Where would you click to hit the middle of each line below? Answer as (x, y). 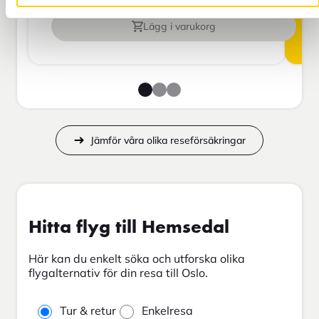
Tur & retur (88, 310)
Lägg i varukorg (179, 27)
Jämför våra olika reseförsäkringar (168, 141)
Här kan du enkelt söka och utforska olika (137, 258)
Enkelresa (167, 310)
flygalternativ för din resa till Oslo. (118, 272)
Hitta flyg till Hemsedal (129, 228)
